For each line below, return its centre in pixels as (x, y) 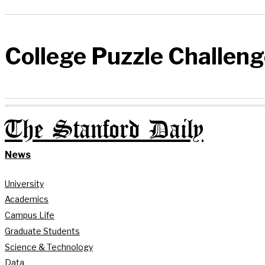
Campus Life (30, 215)
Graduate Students (42, 231)
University (24, 183)
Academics (27, 199)
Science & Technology (49, 247)
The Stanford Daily (104, 130)
